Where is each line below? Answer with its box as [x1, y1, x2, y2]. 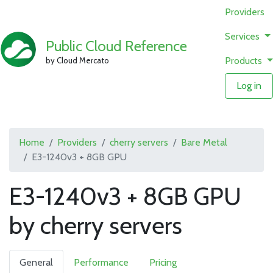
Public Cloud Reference [46, 37, 188, 55]
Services [225, 30, 263, 42]
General [19, 257, 53, 268]
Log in [236, 80, 262, 91]
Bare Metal [181, 136, 227, 148]
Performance [74, 257, 129, 268]
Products [225, 55, 265, 66]
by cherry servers [9, 210, 182, 240]
